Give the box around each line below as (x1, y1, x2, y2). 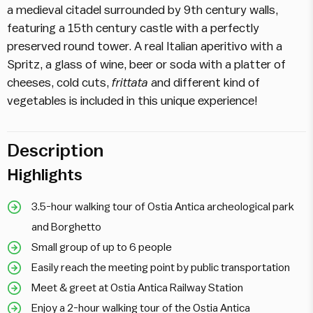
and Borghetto (31, 221, 102, 233)
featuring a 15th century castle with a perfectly (7, 22, 259, 35)
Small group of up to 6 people (31, 241, 173, 253)
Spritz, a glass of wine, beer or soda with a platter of (7, 59, 286, 71)
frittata (112, 77, 148, 89)
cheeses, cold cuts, (7, 77, 112, 89)
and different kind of (148, 77, 260, 89)
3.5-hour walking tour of (31, 201, 148, 212)
